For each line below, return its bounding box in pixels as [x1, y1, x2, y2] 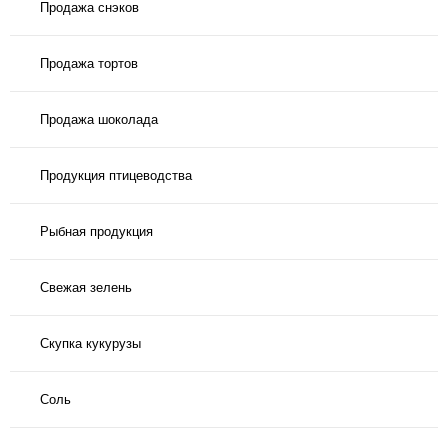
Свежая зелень [40, 279, 132, 295]
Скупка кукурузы [40, 335, 141, 351]
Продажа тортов [40, 55, 138, 71]
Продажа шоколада [40, 111, 158, 127]
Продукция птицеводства [40, 167, 192, 183]
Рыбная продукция [40, 223, 153, 239]
